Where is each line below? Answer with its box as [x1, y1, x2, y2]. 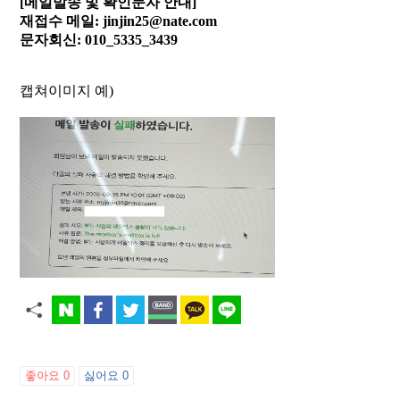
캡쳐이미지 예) [20, 83, 117, 98]
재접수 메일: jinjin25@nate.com [20, 13, 217, 29]
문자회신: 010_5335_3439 [20, 32, 178, 47]
